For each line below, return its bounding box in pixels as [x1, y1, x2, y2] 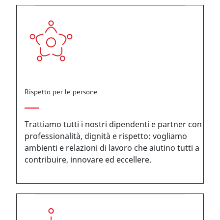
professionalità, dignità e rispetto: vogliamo [25, 131, 187, 141]
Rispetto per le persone [25, 89, 98, 96]
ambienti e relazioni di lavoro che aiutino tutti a [25, 142, 199, 153]
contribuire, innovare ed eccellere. [25, 154, 151, 165]
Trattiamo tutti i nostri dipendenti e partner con [25, 119, 202, 130]
